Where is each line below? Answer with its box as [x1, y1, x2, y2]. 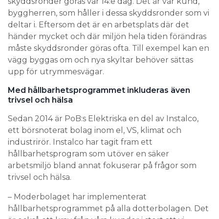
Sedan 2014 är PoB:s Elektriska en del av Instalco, [8, 114, 198, 123]
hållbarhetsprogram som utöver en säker [8, 149, 169, 158]
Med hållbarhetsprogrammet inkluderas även [8, 86, 190, 95]
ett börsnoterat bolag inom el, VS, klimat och [8, 126, 181, 135]
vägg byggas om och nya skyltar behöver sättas [8, 55, 193, 65]
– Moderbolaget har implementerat [8, 192, 147, 201]
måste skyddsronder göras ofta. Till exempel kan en [8, 44, 209, 53]
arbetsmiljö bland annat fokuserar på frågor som [8, 161, 197, 170]
